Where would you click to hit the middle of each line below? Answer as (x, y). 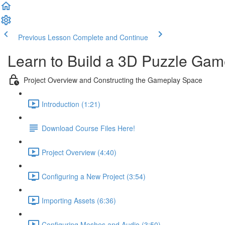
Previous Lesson (44, 37)
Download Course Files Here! (88, 128)
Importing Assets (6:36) (79, 200)
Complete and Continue (110, 37)
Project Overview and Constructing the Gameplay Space (113, 80)
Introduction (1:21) (71, 104)
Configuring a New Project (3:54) (94, 176)
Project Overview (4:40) (79, 152)
